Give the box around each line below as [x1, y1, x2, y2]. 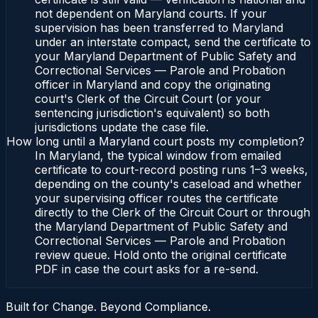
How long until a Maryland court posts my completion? [6, 134, 305, 149]
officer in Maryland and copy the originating [35, 77, 270, 92]
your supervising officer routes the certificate [35, 191, 278, 206]
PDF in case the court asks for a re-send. [35, 262, 258, 277]
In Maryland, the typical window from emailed [35, 148, 281, 163]
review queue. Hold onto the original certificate [35, 248, 287, 263]
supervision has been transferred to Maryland [35, 21, 283, 35]
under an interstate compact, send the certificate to [35, 35, 311, 50]
